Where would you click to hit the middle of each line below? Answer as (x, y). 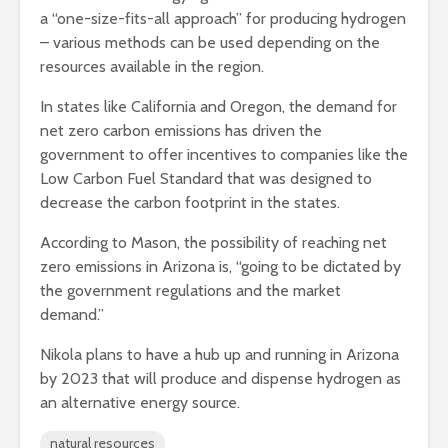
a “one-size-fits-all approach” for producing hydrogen (223, 19)
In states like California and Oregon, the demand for (218, 107)
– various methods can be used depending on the (210, 43)
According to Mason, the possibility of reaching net (213, 243)
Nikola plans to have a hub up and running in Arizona (219, 355)
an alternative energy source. (140, 403)
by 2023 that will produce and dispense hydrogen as (220, 379)
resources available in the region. (154, 67)
